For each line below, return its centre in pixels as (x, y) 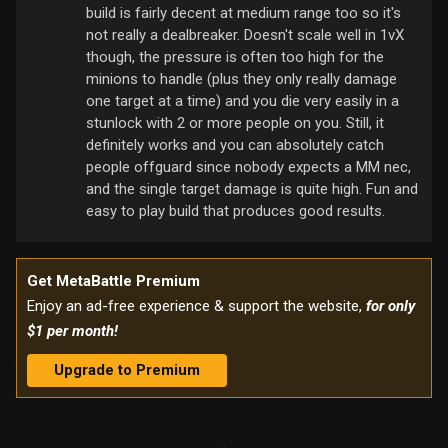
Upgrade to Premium (127, 370)
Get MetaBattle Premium (113, 281)
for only (390, 306)
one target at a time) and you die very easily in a (242, 101)
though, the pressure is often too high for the (235, 57)
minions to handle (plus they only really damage (241, 79)
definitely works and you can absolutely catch (235, 145)
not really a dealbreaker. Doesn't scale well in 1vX (245, 35)
